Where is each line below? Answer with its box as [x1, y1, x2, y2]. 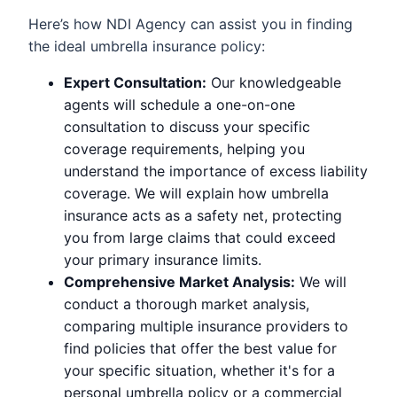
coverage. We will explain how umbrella [64, 183, 329, 202]
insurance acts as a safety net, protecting [64, 206, 342, 224]
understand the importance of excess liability [64, 161, 368, 180]
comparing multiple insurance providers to [64, 316, 348, 335]
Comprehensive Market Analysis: [64, 272, 295, 291]
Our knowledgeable [206, 73, 341, 91]
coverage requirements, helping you [64, 139, 305, 158]
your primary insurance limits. [64, 250, 261, 269]
